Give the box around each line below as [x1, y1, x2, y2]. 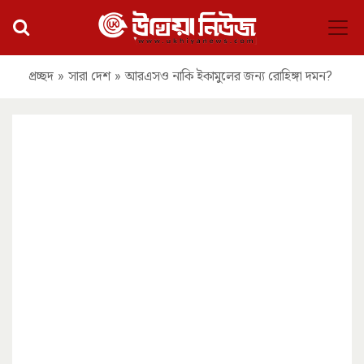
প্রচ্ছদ [28, 68, 54, 84]
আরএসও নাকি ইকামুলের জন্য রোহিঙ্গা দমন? [124, 68, 332, 84]
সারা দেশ [67, 68, 110, 84]
